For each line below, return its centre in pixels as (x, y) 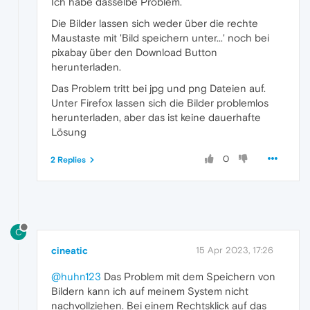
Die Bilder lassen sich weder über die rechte (155, 24)
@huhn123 (76, 277)
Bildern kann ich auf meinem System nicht (150, 291)
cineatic (70, 251)
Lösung (69, 132)
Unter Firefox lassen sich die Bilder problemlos (160, 103)
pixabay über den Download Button (134, 53)
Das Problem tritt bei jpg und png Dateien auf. (158, 89)
